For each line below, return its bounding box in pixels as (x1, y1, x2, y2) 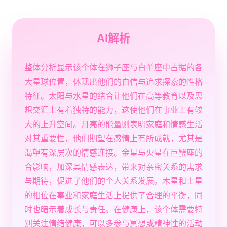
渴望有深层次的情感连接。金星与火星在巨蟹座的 (24, 147, 203, 158)
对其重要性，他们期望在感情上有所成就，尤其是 (24, 133, 203, 143)
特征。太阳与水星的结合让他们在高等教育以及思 (24, 91, 203, 101)
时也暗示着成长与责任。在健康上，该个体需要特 (24, 204, 203, 214)
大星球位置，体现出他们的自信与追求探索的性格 (24, 77, 203, 87)
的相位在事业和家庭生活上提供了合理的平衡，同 (24, 190, 203, 200)
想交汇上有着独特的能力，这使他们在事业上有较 (24, 105, 203, 115)
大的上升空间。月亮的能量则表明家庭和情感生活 (24, 119, 203, 129)
